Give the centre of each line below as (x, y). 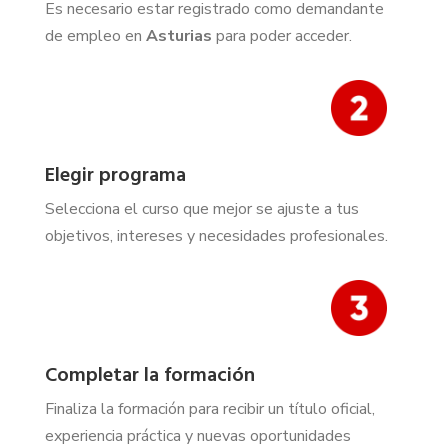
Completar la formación (149, 376)
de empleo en (93, 36)
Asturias (176, 36)
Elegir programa (115, 176)
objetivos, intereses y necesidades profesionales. (216, 236)
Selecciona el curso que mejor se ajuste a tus (201, 209)
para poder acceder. (281, 36)
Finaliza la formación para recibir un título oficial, (209, 409)
